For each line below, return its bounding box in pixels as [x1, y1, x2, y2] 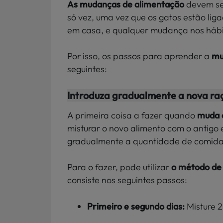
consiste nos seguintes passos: [67, 174, 187, 186]
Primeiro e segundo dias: [87, 200, 187, 212]
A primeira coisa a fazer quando [67, 109, 197, 121]
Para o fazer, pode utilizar [67, 161, 171, 173]
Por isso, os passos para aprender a [67, 50, 212, 62]
